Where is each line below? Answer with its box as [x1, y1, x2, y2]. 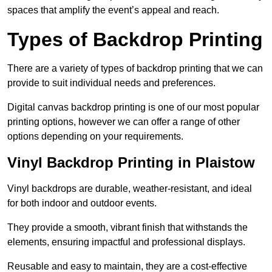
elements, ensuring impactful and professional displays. [7, 237, 245, 248]
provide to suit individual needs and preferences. [7, 78, 216, 89]
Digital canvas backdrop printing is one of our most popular [7, 102, 259, 113]
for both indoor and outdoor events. [7, 198, 157, 209]
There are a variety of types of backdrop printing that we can [7, 63, 263, 74]
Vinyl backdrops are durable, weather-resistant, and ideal [7, 183, 252, 194]
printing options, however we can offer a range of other [7, 117, 240, 127]
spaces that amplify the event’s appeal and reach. [7, 5, 219, 16]
